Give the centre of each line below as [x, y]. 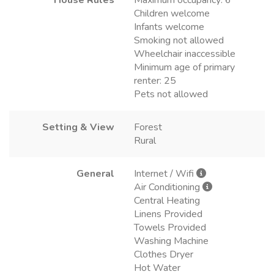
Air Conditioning [168, 187]
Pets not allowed [171, 94]
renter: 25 [155, 80]
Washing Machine [171, 241]
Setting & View [78, 127]
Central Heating [167, 200]
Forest [148, 127]
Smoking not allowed [179, 40]
